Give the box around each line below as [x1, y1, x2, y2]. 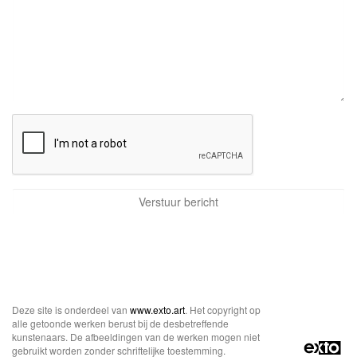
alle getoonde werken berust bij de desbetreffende [12, 316, 229, 330]
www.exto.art [130, 303, 185, 316]
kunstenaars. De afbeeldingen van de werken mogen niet [12, 330, 260, 343]
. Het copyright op [185, 303, 261, 316]
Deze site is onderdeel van [12, 303, 130, 316]
